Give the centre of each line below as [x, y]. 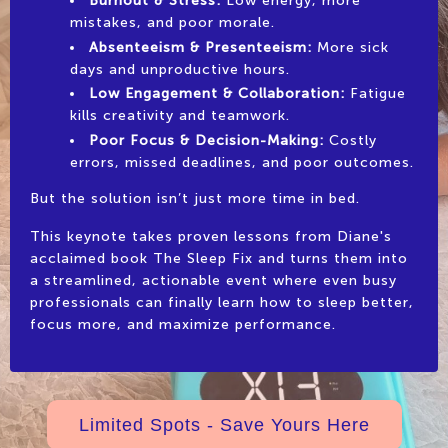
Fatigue [375, 94]
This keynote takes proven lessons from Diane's [211, 237]
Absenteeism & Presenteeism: [200, 47]
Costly [350, 141]
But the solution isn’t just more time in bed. [197, 199]
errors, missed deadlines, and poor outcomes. [242, 163]
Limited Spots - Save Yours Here [224, 424]
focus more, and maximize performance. [183, 325]
